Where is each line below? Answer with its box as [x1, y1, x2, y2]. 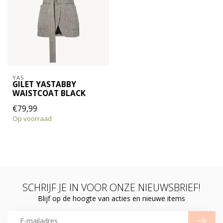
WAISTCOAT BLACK [12, 88, 86, 99]
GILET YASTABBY [12, 79, 76, 90]
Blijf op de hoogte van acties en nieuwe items [38, 193, 185, 203]
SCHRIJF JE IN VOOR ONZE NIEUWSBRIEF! [22, 180, 201, 194]
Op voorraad [12, 113, 52, 123]
